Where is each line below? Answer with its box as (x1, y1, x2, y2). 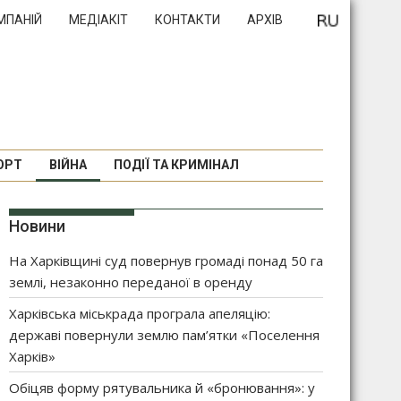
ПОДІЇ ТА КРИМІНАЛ (113, 158, 239, 172)
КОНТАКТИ (155, 13, 220, 27)
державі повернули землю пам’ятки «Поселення (9, 326, 320, 344)
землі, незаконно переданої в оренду (9, 273, 252, 291)
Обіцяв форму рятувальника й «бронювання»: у (9, 379, 315, 397)
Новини (9, 217, 65, 235)
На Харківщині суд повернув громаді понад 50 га (9, 252, 323, 269)
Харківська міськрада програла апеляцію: (9, 304, 270, 322)
